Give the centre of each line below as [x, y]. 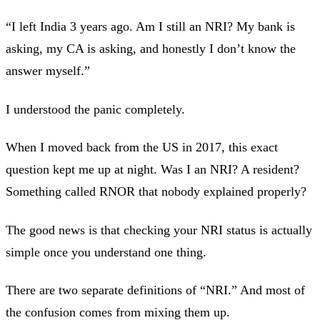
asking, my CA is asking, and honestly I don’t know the [151, 49]
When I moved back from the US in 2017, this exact [142, 147]
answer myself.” [48, 71]
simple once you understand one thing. [106, 252]
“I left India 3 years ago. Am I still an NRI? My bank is [150, 27]
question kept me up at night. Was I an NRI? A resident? [152, 170]
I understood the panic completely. [95, 109]
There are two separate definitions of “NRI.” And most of [155, 290]
